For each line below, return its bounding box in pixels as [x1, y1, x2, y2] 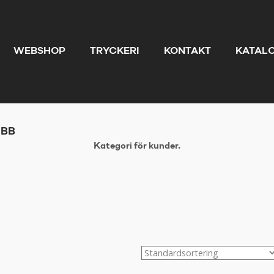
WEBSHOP [13, 46, 65, 57]
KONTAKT [164, 46, 211, 57]
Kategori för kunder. [94, 141, 180, 152]
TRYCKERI [90, 46, 139, 57]
